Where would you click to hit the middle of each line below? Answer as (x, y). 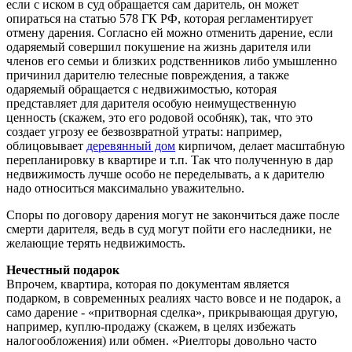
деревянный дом (131, 145)
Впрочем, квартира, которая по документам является (148, 284)
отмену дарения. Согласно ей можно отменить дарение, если (170, 32)
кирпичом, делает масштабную (260, 145)
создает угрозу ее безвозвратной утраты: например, (144, 131)
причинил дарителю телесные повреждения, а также (148, 75)
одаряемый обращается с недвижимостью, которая (141, 89)
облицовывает (46, 145)
